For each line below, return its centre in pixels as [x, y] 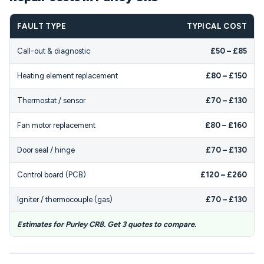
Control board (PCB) [52, 175]
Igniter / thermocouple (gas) [65, 199]
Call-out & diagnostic [54, 51]
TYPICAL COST [217, 26]
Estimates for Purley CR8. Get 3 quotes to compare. [107, 224]
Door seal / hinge [46, 150]
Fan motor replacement [56, 125]
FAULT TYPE [42, 26]
